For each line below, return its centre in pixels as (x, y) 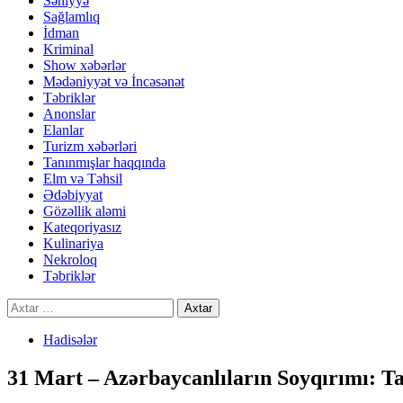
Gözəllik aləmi (85, 211)
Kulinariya (73, 243)
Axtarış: (29, 305)
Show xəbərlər (85, 65)
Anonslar (69, 114)
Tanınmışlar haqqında (104, 162)
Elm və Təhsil (83, 179)
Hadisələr (70, 340)
